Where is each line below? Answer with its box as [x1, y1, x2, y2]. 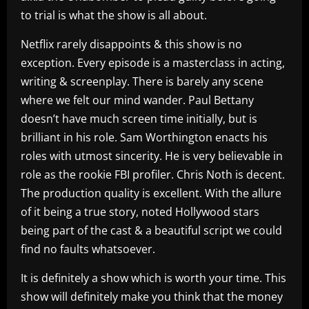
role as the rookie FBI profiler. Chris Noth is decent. [21, 167, 285, 183]
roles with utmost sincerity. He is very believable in [21, 148, 283, 164]
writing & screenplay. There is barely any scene [21, 74, 263, 90]
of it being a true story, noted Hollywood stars [21, 204, 259, 220]
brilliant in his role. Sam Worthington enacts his [21, 130, 268, 146]
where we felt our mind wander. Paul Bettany [21, 92, 254, 108]
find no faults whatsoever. [21, 241, 155, 257]
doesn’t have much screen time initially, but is [21, 111, 257, 127]
